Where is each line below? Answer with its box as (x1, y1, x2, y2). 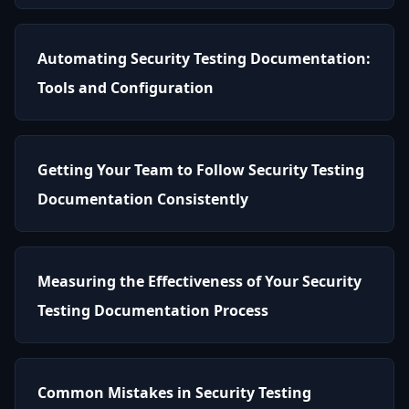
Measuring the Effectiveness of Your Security (37, 270, 362, 291)
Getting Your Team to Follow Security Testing (37, 159, 364, 180)
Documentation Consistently (37, 188, 248, 209)
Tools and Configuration (37, 77, 214, 98)
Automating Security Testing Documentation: (37, 47, 371, 68)
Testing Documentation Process (37, 299, 268, 320)
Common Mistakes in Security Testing (37, 382, 311, 403)
